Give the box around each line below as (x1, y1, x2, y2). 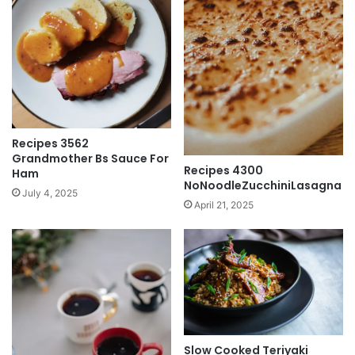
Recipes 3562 (12, 135, 89, 151)
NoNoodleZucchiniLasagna (184, 177, 342, 193)
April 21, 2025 (194, 198, 254, 211)
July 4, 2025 (22, 186, 78, 199)
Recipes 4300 (184, 162, 263, 178)
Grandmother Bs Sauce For (12, 150, 169, 166)
